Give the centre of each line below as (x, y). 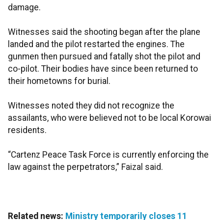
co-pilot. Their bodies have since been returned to (103, 69)
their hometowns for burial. (59, 81)
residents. (27, 130)
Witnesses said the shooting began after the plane (104, 32)
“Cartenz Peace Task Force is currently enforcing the (108, 155)
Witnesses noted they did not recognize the (91, 106)
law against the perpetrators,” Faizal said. (85, 167)
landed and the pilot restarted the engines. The (96, 44)
